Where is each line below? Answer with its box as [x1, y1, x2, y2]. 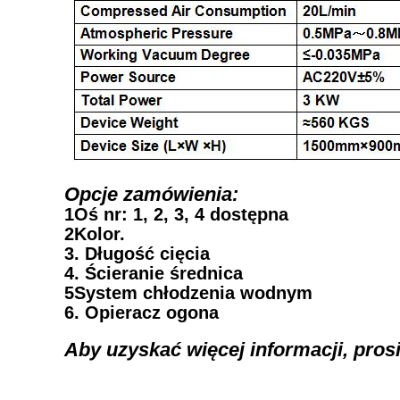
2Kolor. [64, 224, 125, 244]
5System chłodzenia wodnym [64, 283, 312, 303]
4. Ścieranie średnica [64, 263, 243, 283]
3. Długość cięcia [64, 244, 210, 263]
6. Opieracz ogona [64, 303, 219, 322]
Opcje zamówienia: [64, 183, 238, 205]
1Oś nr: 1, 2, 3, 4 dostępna [64, 204, 288, 224]
